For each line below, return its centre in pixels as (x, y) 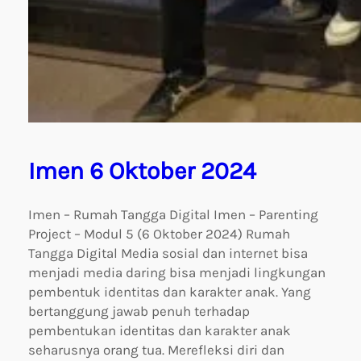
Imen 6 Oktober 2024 (142, 170)
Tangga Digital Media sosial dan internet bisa (168, 253)
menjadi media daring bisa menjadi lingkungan (177, 273)
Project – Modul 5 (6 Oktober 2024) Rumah (159, 234)
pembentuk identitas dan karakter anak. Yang (170, 292)
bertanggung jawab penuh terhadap (139, 311)
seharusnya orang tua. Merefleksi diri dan (156, 350)
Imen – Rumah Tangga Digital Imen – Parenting (173, 215)
